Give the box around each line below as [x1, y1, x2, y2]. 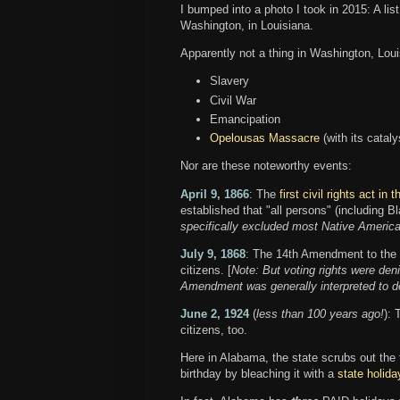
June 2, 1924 [180, 307, 249, 321]
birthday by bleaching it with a [180, 367, 337, 381]
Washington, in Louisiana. [180, 18, 317, 32]
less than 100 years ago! [256, 307, 384, 321]
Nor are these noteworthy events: [180, 159, 355, 173]
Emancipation [210, 112, 280, 126]
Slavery [210, 74, 249, 88]
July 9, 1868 [180, 246, 246, 261]
